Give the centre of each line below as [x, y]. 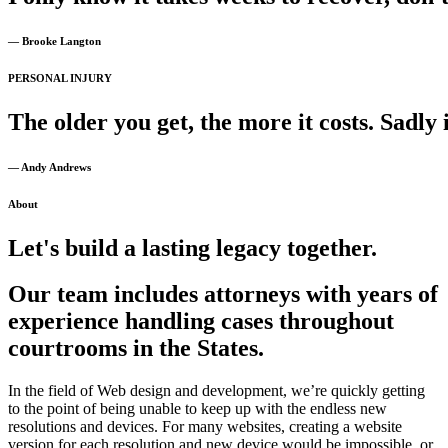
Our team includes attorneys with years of [223, 294]
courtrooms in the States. [136, 348]
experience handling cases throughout [201, 321]
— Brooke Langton [54, 40]
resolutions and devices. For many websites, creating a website [205, 427]
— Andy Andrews [49, 166]
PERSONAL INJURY [60, 77]
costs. [346, 121]
